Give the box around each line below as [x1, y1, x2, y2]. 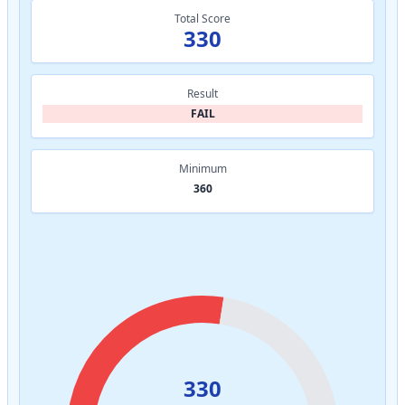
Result [187, 85, 218, 101]
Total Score [174, 10, 231, 26]
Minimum [178, 160, 227, 176]
